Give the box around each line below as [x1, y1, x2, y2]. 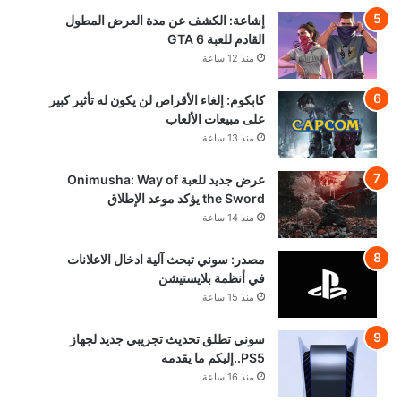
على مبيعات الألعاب [166, 110, 266, 126]
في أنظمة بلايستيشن [158, 269, 266, 286]
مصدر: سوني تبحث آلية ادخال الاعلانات [67, 251, 266, 267]
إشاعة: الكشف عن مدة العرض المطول [65, 12, 266, 28]
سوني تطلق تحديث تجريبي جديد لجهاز [70, 330, 266, 346]
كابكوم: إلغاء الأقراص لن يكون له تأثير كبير [49, 91, 266, 107]
